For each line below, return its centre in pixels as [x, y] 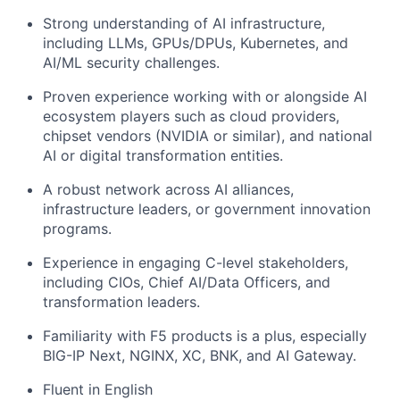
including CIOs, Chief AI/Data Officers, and [187, 282]
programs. [77, 229]
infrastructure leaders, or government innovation [207, 209]
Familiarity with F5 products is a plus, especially [205, 336]
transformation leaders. [121, 302]
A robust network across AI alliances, [168, 189]
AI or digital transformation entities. [163, 155]
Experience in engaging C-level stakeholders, [196, 262]
